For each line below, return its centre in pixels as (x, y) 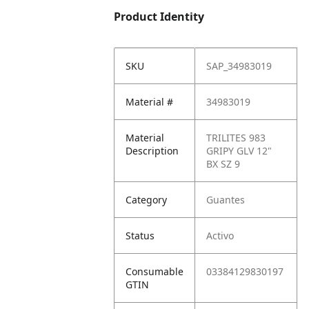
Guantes (226, 200)
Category (147, 200)
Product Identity (159, 17)
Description (152, 151)
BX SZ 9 (223, 164)
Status (140, 236)
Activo (220, 236)
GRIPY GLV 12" (239, 151)
